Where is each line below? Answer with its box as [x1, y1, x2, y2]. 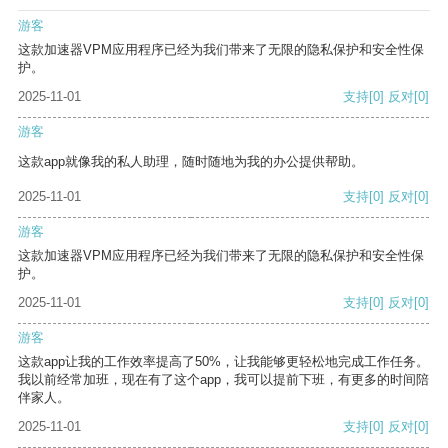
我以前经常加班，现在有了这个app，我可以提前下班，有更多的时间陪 [18, 372, 429, 388]
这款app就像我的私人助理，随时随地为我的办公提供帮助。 [18, 154, 364, 170]
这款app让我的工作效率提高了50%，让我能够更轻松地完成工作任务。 [18, 354, 429, 370]
